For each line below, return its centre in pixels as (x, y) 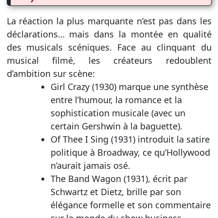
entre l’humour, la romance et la (116, 100)
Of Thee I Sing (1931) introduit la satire (130, 139)
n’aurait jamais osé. (90, 165)
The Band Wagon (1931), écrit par (119, 178)
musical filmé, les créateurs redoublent (109, 60)
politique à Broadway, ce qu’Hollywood (130, 152)
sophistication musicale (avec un (118, 113)
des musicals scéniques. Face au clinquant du (109, 47)
